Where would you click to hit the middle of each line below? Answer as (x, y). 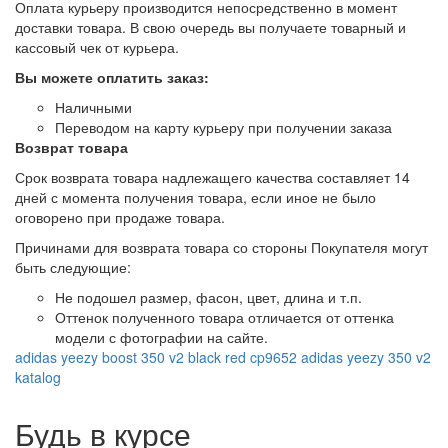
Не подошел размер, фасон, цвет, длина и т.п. (208, 296)
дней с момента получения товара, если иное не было (195, 196)
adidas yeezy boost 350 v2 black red (130, 356)
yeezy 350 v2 (389, 356)
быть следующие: (73, 266)
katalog (38, 376)
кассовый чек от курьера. (97, 46)
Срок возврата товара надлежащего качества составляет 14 (212, 176)
